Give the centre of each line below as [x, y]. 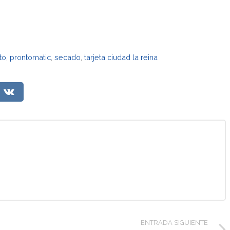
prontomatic [31, 57]
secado [68, 57]
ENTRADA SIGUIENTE [174, 222]
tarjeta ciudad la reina [121, 57]
